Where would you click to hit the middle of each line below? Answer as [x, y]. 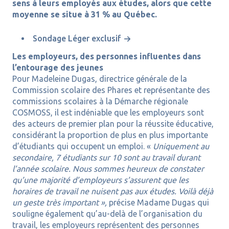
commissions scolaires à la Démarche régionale [100, 101]
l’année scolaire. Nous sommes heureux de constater [108, 169]
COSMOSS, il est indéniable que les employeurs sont [108, 113]
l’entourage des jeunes [58, 68]
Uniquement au [181, 146]
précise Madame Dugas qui [159, 203]
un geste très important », [60, 203]
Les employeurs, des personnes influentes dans [106, 56]
